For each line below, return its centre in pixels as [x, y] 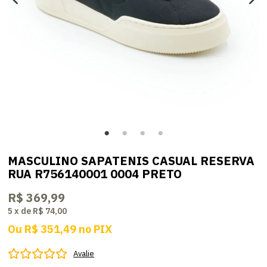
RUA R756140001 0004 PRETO [95, 174]
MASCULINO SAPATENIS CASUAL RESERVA [131, 161]
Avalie [84, 254]
